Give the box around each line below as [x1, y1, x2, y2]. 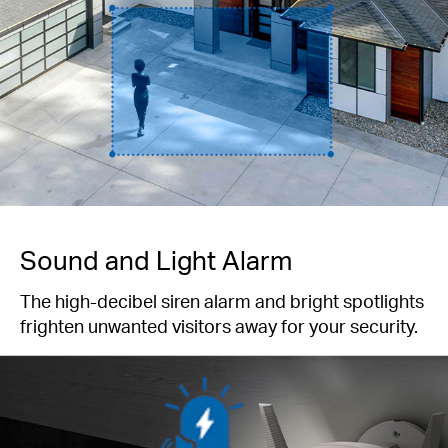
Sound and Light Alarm [20, 243, 292, 277]
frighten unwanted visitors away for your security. [20, 314, 418, 338]
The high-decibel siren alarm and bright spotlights [20, 289, 424, 313]
